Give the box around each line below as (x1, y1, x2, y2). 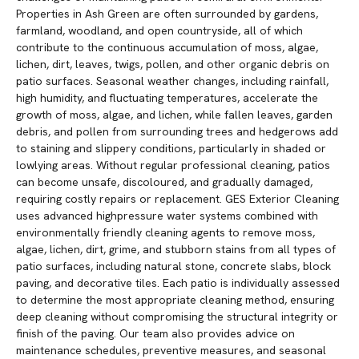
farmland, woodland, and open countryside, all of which (16, 23, 303, 38)
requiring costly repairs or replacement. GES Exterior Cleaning (16, 192, 339, 207)
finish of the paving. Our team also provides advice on (16, 326, 295, 341)
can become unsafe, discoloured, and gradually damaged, (16, 175, 313, 190)
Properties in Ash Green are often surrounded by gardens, (16, 6, 318, 22)
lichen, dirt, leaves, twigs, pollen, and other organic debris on (16, 57, 329, 72)
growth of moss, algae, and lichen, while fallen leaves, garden (16, 107, 333, 123)
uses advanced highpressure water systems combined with (16, 208, 318, 224)
